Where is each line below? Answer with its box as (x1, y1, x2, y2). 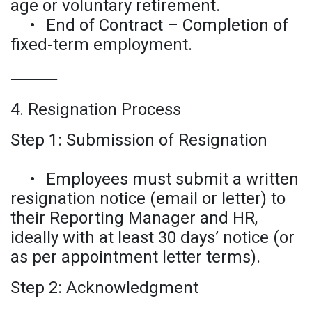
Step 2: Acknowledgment (10, 277, 198, 297)
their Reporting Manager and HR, (10, 208, 258, 228)
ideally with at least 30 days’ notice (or (10, 227, 295, 247)
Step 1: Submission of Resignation (10, 130, 267, 150)
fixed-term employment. (10, 34, 192, 54)
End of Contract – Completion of (46, 15, 288, 35)
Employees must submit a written (46, 169, 299, 189)
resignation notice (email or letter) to (10, 188, 286, 208)
